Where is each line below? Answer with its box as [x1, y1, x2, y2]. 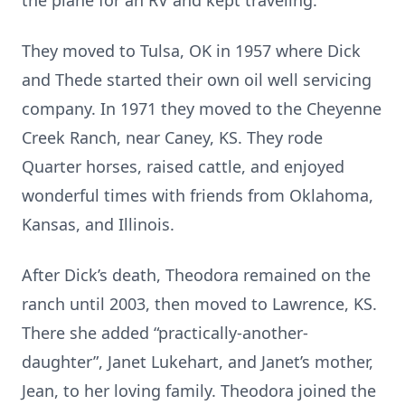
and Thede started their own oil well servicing [22, 69, 372, 90]
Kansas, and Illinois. [22, 213, 174, 235]
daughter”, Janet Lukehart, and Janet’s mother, [22, 351, 373, 372]
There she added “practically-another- [22, 322, 308, 344]
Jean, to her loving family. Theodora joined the [22, 380, 376, 401]
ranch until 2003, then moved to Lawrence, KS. [22, 293, 377, 315]
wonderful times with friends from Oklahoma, [22, 184, 373, 206]
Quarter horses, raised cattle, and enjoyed [22, 155, 344, 177]
